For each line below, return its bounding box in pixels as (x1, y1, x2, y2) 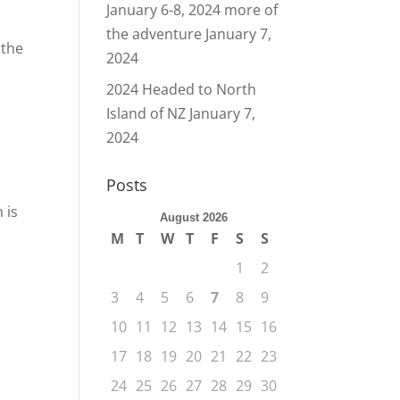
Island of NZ (106, 104, 187, 123)
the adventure (106, 24, 203, 44)
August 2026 (160, 211, 229, 224)
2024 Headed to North (106, 79, 257, 99)
